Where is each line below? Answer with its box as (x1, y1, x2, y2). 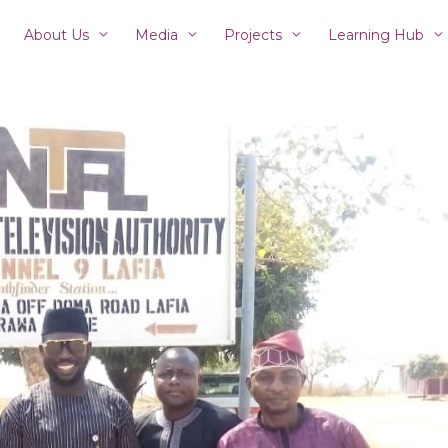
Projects (224, 25, 282, 44)
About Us (24, 25, 89, 44)
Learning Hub (328, 25, 424, 44)
